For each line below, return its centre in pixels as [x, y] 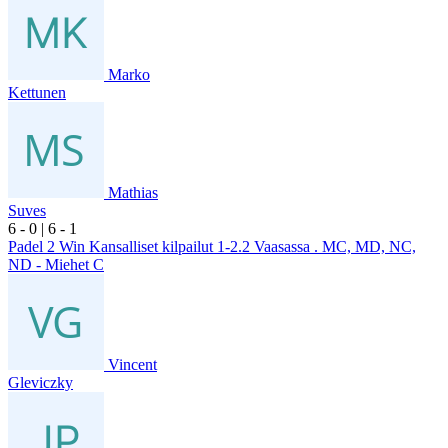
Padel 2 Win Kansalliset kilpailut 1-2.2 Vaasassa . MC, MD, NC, [212, 246]
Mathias [133, 192]
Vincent [132, 364]
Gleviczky [40, 382]
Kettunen [37, 92]
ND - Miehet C [56, 264]
